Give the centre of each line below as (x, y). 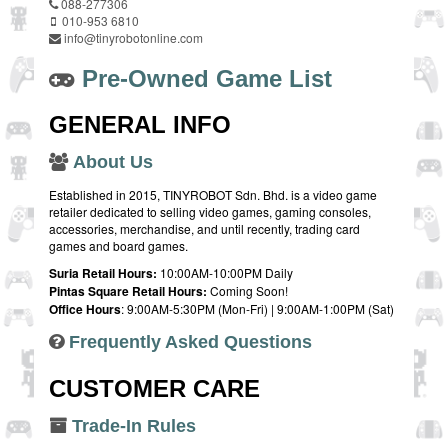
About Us (113, 162)
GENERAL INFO (140, 125)
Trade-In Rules (134, 426)
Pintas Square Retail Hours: (128, 291)
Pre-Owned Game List (207, 79)
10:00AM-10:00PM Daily (226, 273)
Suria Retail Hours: (104, 273)
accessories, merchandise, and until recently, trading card (204, 229)
